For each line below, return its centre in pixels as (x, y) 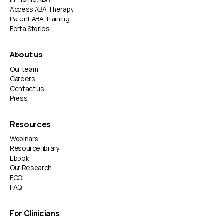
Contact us (27, 89)
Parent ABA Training (39, 19)
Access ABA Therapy (42, 9)
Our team (24, 69)
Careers (22, 79)
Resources (30, 124)
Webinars (24, 139)
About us (26, 55)
